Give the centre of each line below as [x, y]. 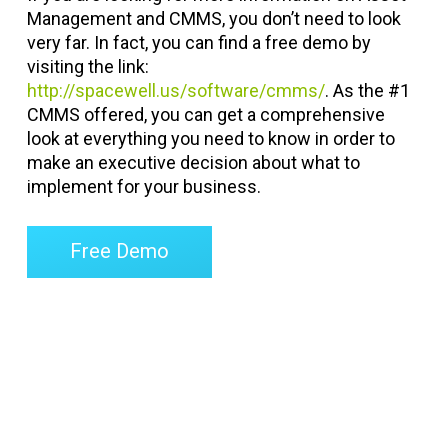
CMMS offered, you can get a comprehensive [205, 114]
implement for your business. [143, 186]
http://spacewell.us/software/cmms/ [175, 90]
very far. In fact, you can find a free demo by [198, 42]
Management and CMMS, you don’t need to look [213, 18]
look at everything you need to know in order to [210, 138]
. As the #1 [367, 90]
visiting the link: [87, 66]
